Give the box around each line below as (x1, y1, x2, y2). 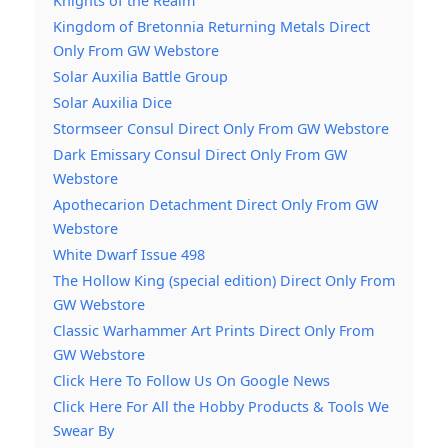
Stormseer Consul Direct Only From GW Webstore (53, 118, 389, 138)
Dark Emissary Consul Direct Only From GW (53, 144, 347, 164)
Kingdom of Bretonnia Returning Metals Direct (53, 16, 370, 36)
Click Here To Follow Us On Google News (53, 370, 330, 390)
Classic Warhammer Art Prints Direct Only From (53, 320, 374, 340)
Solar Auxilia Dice (53, 92, 172, 112)
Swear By (53, 420, 114, 440)
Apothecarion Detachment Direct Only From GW (53, 194, 378, 214)
